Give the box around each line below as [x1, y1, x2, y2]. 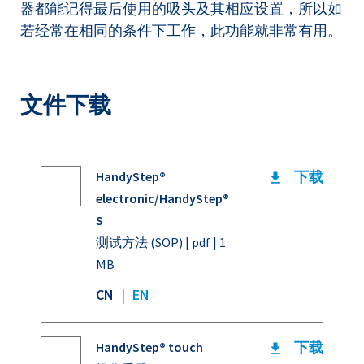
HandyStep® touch [96, 339, 203, 356]
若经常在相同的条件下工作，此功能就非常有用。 [20, 21, 342, 41]
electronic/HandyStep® [96, 190, 229, 207]
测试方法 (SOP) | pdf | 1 [96, 234, 226, 251]
